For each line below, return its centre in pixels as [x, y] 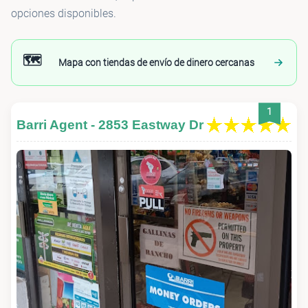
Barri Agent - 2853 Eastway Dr [110, 125]
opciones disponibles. [64, 14]
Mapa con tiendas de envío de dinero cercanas [156, 63]
